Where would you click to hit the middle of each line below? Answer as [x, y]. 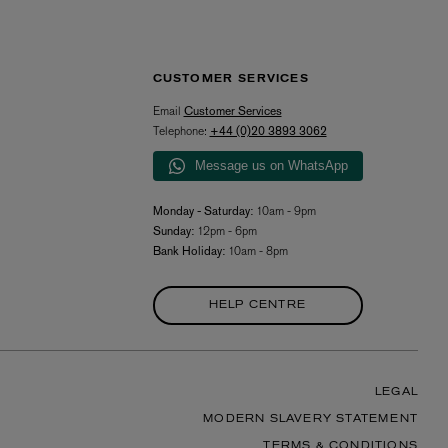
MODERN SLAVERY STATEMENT [310, 419]
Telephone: [181, 131]
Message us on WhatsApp [271, 165]
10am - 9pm [284, 211]
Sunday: [173, 231]
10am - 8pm [256, 251]
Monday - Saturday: [202, 211]
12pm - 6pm [225, 231]
